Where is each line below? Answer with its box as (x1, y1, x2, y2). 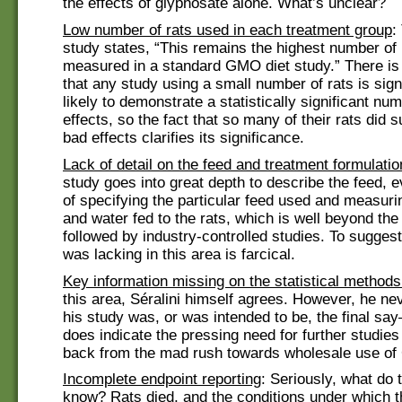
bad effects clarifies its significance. (63, 129, 304, 147)
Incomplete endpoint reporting (63, 371, 261, 389)
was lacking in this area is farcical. (63, 245, 295, 263)
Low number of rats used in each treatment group (63, 22, 392, 39)
